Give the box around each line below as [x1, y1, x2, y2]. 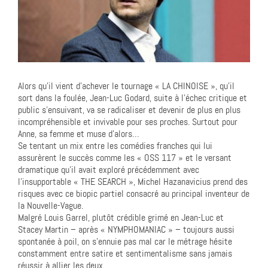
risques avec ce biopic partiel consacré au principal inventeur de [18, 187, 249, 200]
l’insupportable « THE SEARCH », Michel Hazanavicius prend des [18, 175, 248, 188]
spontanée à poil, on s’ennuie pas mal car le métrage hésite [18, 235, 232, 248]
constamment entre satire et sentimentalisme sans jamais [18, 247, 232, 260]
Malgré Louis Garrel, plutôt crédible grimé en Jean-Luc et [18, 211, 224, 224]
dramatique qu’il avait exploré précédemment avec [18, 163, 199, 176]
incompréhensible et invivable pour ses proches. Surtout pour [18, 115, 237, 129]
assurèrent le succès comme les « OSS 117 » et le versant [18, 151, 232, 165]
